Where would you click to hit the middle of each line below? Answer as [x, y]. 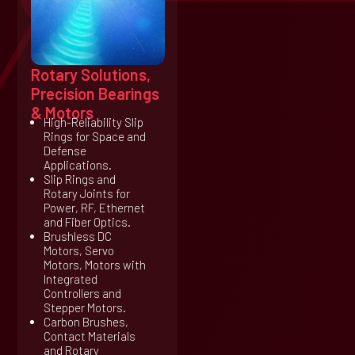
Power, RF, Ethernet [94, 207]
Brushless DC [77, 236]
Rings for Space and [94, 136]
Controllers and [82, 293]
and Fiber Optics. [87, 221]
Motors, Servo [78, 250]
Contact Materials [89, 336]
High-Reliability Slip [93, 122]
